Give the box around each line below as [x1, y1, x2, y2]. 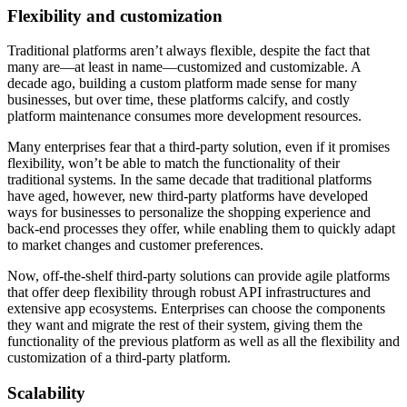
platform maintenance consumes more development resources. [7, 108, 362, 124]
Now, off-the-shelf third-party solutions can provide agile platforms [7, 268, 390, 284]
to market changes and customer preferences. [7, 237, 267, 253]
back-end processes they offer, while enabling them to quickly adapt [7, 221, 395, 237]
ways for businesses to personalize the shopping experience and [7, 204, 371, 221]
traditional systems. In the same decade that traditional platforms [7, 172, 372, 188]
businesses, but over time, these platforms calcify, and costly [7, 92, 350, 108]
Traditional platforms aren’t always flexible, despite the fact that [7, 43, 370, 59]
